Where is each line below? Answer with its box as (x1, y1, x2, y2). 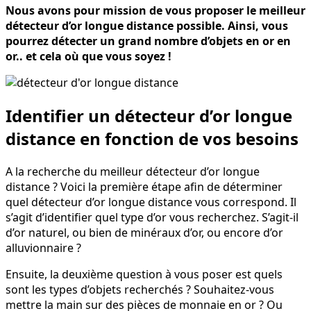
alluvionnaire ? (6, 240, 81, 256)
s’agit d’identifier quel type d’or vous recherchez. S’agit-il (6, 210, 299, 226)
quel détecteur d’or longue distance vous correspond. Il (6, 194, 296, 210)
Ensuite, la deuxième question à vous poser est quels (6, 267, 283, 283)
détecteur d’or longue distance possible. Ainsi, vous (6, 18, 288, 34)
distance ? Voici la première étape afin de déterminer (6, 179, 283, 195)
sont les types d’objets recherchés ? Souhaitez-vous (6, 282, 274, 298)
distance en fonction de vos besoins (6, 127, 299, 151)
